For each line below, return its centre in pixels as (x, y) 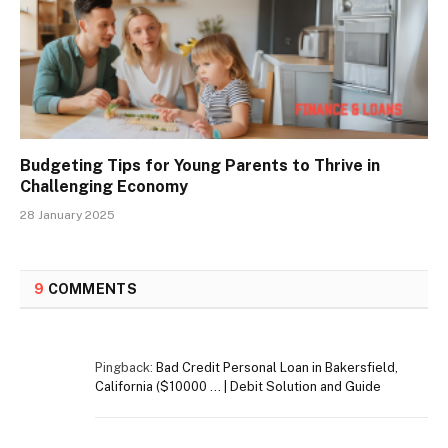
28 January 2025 (67, 214)
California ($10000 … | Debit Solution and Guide (238, 386)
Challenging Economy (104, 186)
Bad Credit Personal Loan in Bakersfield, (277, 367)
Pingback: (125, 367)
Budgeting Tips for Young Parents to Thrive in (200, 165)
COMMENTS (90, 288)
